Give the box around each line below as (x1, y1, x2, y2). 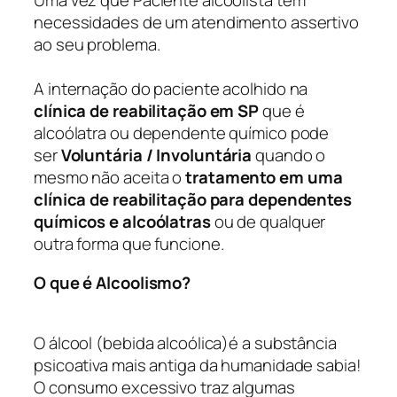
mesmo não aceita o (34, 166, 186, 190)
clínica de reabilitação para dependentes (34, 188, 352, 212)
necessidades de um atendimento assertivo (34, 11, 359, 35)
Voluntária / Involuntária (60, 144, 253, 167)
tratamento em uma (185, 166, 343, 190)
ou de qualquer (210, 210, 326, 234)
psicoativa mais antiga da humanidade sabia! (34, 354, 362, 378)
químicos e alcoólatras (34, 210, 211, 234)
